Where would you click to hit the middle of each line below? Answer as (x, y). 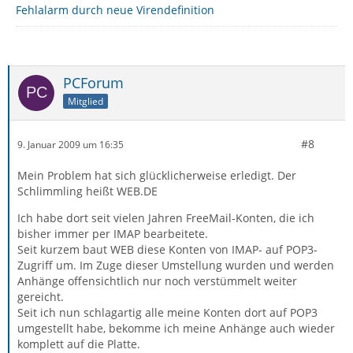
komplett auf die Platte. (79, 344)
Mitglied (85, 101)
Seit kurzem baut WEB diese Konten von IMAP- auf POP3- (167, 249)
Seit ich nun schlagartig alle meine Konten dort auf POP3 (167, 312)
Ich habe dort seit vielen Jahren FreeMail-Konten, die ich (166, 218)
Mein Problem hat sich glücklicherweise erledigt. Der (157, 175)
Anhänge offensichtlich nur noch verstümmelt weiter (157, 281)
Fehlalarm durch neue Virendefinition (115, 10)
